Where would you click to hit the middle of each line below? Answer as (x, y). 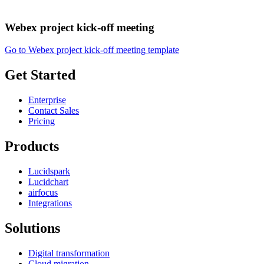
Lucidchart (48, 181)
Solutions (32, 228)
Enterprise (47, 100)
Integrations (50, 203)
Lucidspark (49, 171)
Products (32, 146)
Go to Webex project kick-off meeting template (92, 50)
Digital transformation (69, 253)
